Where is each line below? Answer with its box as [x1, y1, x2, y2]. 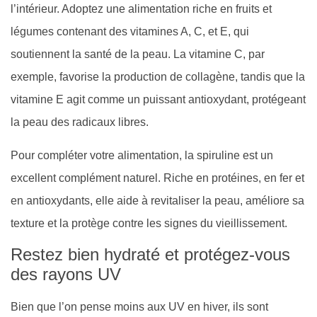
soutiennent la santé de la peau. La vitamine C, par [11, 48, 265, 61]
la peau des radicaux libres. [11, 116, 149, 129]
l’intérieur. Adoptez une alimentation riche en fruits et [11, 3, 272, 16]
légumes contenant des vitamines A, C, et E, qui [11, 25, 249, 38]
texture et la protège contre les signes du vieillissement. [11, 217, 287, 229]
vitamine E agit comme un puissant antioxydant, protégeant [11, 93, 306, 106]
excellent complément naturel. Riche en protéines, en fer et [11, 171, 304, 184]
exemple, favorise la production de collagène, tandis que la [11, 71, 305, 83]
